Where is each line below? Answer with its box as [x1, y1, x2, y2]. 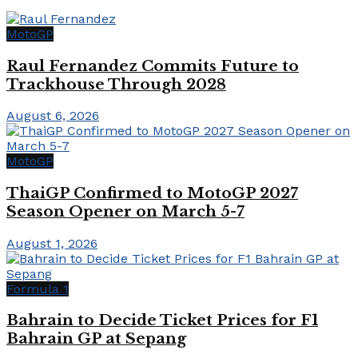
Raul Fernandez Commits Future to [6, 56, 299, 75]
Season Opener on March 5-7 [6, 201, 245, 221]
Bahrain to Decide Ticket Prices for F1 [6, 311, 318, 330]
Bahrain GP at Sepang [6, 329, 186, 348]
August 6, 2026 [6, 108, 99, 124]
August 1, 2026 [6, 235, 97, 251]
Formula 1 [6, 280, 69, 296]
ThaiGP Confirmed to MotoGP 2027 [6, 183, 298, 202]
